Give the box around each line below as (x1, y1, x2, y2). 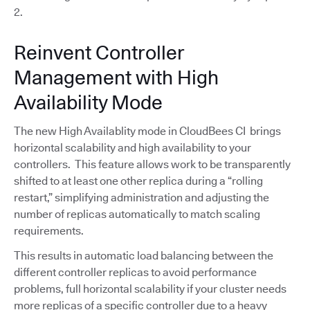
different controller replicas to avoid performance (14, 266, 257, 280)
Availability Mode (14, 91, 163, 115)
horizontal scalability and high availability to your (14, 141, 251, 155)
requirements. (14, 224, 84, 238)
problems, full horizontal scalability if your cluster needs (14, 282, 286, 296)
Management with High (14, 66, 219, 90)
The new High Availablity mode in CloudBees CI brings (14, 125, 281, 138)
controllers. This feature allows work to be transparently (14, 158, 291, 172)
